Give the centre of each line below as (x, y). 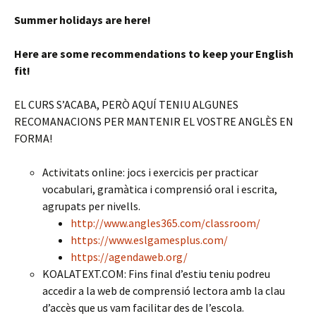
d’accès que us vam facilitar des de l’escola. (143, 308)
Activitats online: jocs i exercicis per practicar (150, 172)
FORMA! (33, 138)
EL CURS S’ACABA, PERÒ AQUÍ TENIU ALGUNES (126, 104)
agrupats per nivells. (91, 206)
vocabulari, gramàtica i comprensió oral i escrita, (160, 189)
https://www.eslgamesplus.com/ (149, 240)
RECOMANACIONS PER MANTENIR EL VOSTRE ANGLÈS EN (154, 121)
